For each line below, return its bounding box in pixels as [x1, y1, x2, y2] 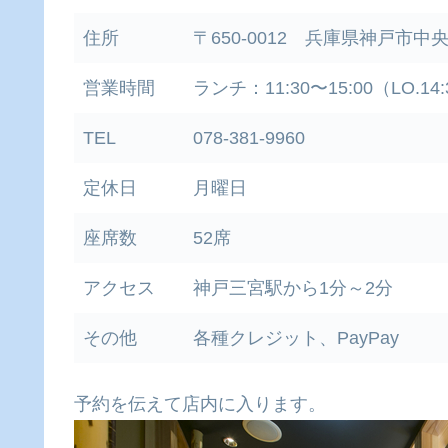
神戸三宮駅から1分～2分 [193, 277, 393, 298]
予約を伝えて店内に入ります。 [74, 393, 326, 414]
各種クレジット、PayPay [193, 327, 399, 348]
